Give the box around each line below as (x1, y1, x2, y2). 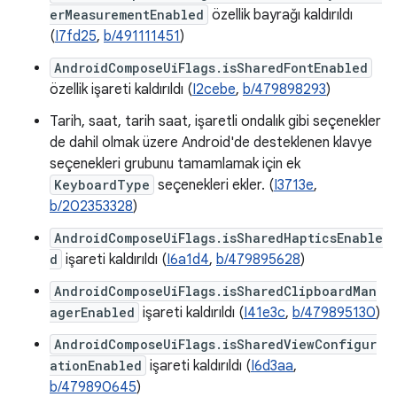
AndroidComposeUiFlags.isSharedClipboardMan (54, 283, 377, 300)
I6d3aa (251, 357, 293, 375)
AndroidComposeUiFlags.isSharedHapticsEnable (54, 230, 383, 246)
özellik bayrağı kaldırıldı (208, 6, 353, 24)
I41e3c (244, 304, 285, 322)
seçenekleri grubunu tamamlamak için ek (50, 155, 300, 173)
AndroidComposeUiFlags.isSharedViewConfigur (54, 336, 377, 353)
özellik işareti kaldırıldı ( (50, 81, 192, 98)
